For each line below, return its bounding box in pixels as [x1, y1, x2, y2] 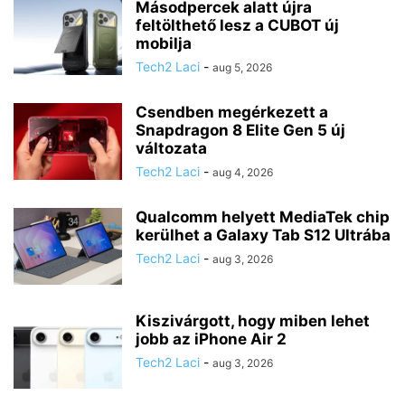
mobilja [136, 33, 192, 52]
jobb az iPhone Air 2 [136, 329, 287, 348]
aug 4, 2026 [212, 165, 273, 179]
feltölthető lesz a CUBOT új [136, 15, 339, 34]
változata [136, 138, 207, 157]
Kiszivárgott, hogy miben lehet [136, 311, 370, 330]
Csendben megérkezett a [136, 102, 328, 121]
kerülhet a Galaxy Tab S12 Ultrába [136, 225, 391, 244]
